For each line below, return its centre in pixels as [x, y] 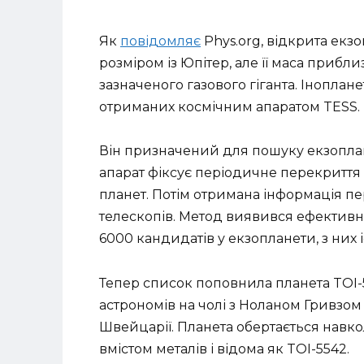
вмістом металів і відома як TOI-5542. [224, 349]
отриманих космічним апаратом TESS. [230, 107]
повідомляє [160, 41]
